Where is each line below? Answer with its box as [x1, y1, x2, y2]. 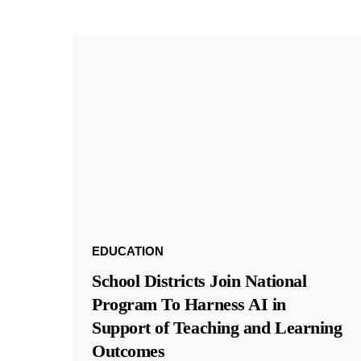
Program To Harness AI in [91, 293, 287, 314]
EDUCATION [91, 243, 164, 258]
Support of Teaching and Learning [91, 317, 342, 338]
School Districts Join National [91, 270, 307, 291]
